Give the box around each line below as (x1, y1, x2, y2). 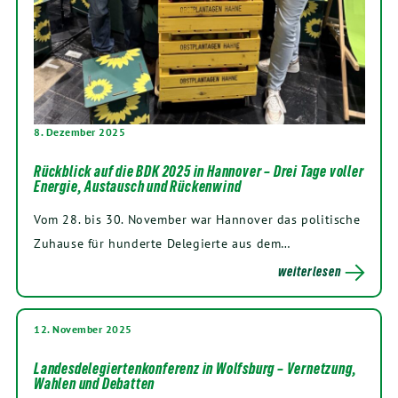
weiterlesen (278, 264, 342, 280)
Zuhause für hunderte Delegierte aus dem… (34, 235, 292, 252)
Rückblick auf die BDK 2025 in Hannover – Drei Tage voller (34, 163, 364, 181)
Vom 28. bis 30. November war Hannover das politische (34, 211, 361, 228)
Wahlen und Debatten (34, 375, 155, 394)
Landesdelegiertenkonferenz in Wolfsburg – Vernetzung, (34, 360, 357, 378)
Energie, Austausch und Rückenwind (34, 178, 242, 196)
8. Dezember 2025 (34, 125, 125, 139)
